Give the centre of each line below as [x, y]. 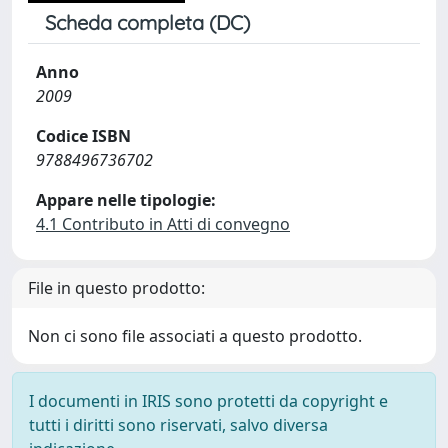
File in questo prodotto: [116, 288]
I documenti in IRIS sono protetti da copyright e [208, 401]
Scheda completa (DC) [147, 22]
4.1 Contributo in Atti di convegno [163, 224]
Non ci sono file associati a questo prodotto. [195, 336]
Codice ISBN [83, 136]
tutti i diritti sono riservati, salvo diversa [178, 425]
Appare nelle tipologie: [126, 200]
